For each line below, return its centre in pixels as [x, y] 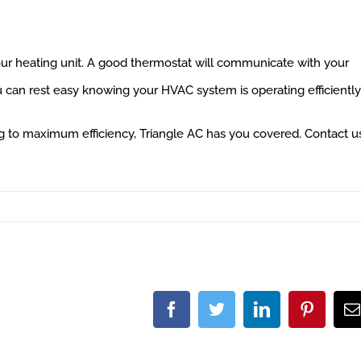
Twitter [247, 309]
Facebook [210, 309]
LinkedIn [299, 309]
